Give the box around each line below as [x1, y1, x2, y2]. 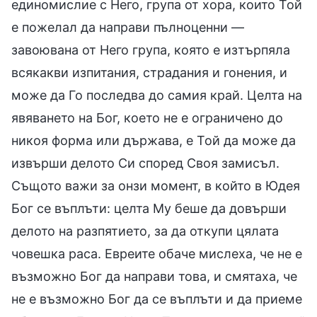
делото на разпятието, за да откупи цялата [11, 223, 279, 238]
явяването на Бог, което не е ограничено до [11, 110, 283, 125]
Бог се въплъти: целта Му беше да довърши [11, 200, 287, 216]
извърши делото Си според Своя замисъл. [11, 155, 279, 171]
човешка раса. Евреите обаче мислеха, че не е [11, 246, 302, 261]
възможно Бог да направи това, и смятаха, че [11, 268, 297, 284]
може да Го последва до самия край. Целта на [11, 87, 302, 103]
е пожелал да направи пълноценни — [11, 19, 244, 35]
